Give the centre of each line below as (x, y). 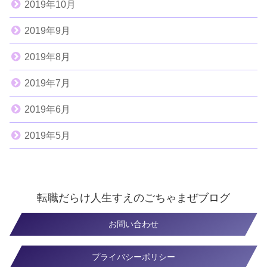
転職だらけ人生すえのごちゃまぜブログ (133, 198)
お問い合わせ (133, 224)
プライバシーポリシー (133, 257)
